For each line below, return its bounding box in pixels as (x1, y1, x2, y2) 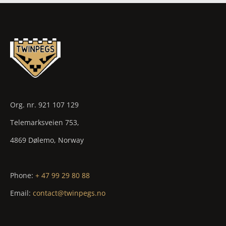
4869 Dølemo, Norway (10, 135, 84, 145)
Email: (10, 188, 33, 198)
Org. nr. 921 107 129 (10, 99, 79, 109)
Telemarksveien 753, (10, 117, 79, 127)
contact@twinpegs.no (32, 188, 105, 198)
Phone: (10, 170, 35, 180)
